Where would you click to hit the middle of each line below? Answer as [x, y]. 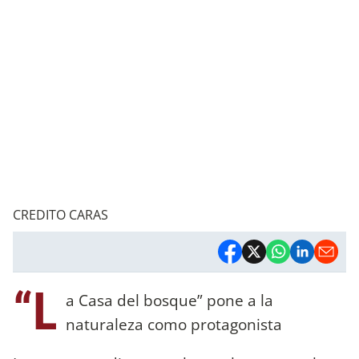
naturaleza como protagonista [174, 324]
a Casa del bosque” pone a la [169, 300]
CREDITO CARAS [61, 214]
